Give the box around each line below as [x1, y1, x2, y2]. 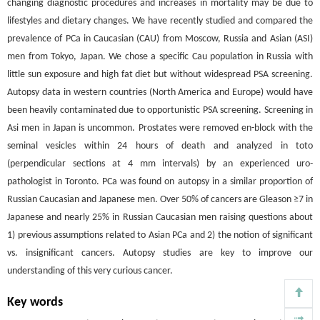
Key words [7, 295, 63, 309]
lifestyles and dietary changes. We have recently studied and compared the [7, 15, 313, 26]
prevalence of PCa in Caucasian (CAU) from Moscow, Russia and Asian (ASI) [7, 33, 313, 44]
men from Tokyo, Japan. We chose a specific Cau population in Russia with [7, 51, 313, 62]
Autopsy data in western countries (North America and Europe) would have [7, 86, 313, 98]
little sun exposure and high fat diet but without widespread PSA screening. [7, 69, 313, 80]
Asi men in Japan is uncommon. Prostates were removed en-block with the [7, 122, 313, 134]
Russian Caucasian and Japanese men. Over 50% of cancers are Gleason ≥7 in [7, 194, 313, 205]
